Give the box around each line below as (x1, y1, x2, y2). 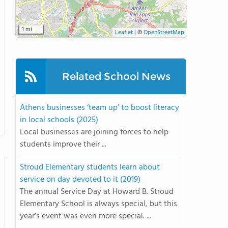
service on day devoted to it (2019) (20, 173, 140, 186)
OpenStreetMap (144, 27, 184, 38)
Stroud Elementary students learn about (20, 161, 160, 174)
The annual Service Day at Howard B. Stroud (20, 185, 174, 198)
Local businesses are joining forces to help (20, 126, 168, 139)
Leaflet (115, 27, 133, 38)
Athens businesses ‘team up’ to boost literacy (20, 101, 179, 115)
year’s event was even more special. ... (20, 210, 151, 223)
